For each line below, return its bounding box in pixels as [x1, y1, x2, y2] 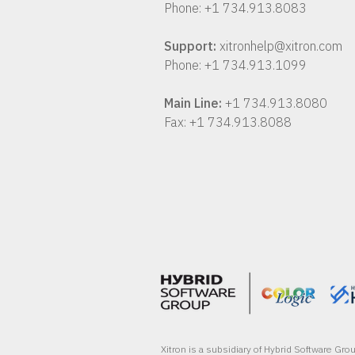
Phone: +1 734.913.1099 [164, 57, 307, 73]
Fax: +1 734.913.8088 [164, 114, 292, 130]
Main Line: [164, 95, 225, 111]
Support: [164, 38, 219, 54]
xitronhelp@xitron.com [219, 38, 342, 54]
